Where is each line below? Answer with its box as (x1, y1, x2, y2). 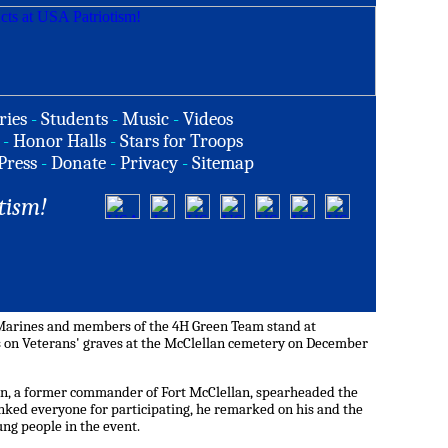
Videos (183, 108, 233, 130)
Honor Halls (13, 130, 106, 152)
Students (41, 108, 108, 130)
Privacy (120, 152, 178, 174)
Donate (51, 152, 106, 174)
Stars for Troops (120, 130, 243, 152)
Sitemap (192, 152, 254, 174)
